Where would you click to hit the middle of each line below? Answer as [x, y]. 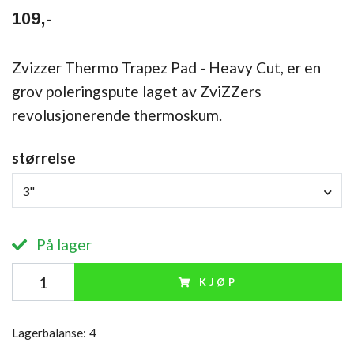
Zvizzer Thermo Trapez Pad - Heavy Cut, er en [166, 67]
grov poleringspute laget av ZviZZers [137, 91]
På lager [62, 245]
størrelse [44, 157]
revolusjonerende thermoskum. [117, 115]
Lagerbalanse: [49, 333]
